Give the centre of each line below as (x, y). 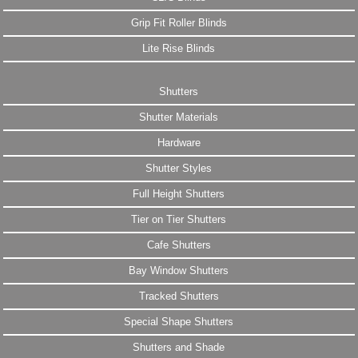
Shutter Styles (179, 169)
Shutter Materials (179, 117)
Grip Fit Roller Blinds (179, 23)
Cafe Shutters (179, 245)
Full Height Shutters (179, 194)
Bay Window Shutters (179, 271)
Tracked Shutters (179, 296)
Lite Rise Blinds (179, 49)
